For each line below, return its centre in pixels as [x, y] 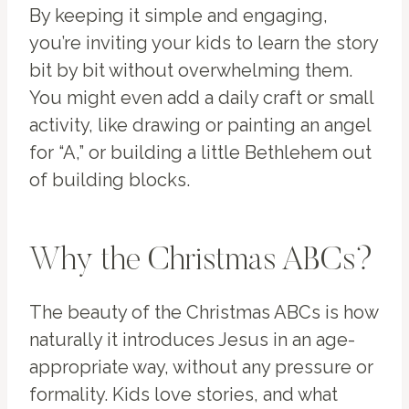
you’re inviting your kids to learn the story [204, 43]
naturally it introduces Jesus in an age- [192, 340]
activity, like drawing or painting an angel [200, 126]
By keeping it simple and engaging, [178, 16]
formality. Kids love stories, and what [184, 395]
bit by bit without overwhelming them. [191, 71]
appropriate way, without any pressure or [201, 367]
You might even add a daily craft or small [201, 98]
